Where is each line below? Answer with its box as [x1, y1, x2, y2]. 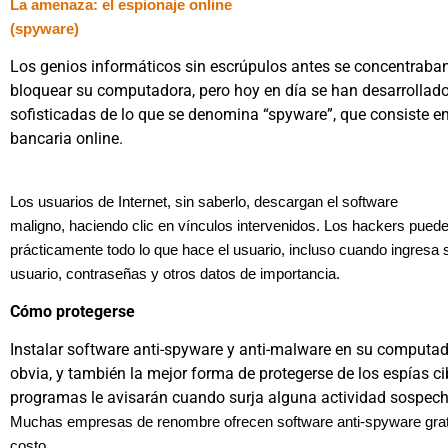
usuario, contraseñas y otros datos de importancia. [10, 265, 340, 282]
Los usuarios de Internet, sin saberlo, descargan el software [10, 193, 398, 210]
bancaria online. [10, 129, 123, 149]
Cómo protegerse [10, 302, 135, 322]
